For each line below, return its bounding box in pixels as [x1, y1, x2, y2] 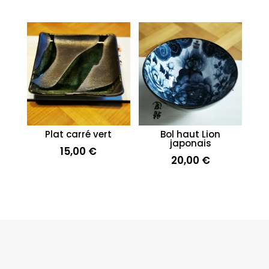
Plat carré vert [45, 128, 112, 141]
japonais [169, 137, 211, 150]
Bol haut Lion [160, 128, 221, 141]
